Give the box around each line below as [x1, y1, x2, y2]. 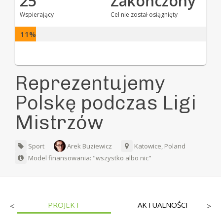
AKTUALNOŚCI [137, 199, 188, 210]
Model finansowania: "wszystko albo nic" [27, 153, 152, 162]
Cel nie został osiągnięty [110, 10, 178, 19]
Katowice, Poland [133, 141, 186, 150]
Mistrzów [15, 110, 104, 134]
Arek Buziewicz [66, 141, 114, 150]
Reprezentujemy [15, 71, 166, 95]
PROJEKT [48, 199, 80, 210]
